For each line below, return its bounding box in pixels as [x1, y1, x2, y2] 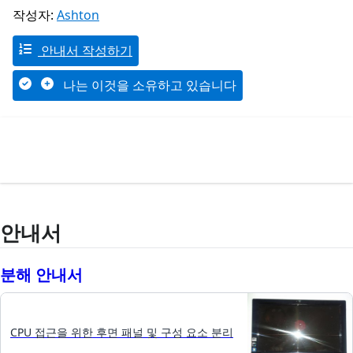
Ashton [57, 6, 99, 24]
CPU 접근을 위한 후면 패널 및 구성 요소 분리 [10, 325, 233, 340]
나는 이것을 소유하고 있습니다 [60, 76, 236, 95]
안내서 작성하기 [38, 42, 132, 60]
